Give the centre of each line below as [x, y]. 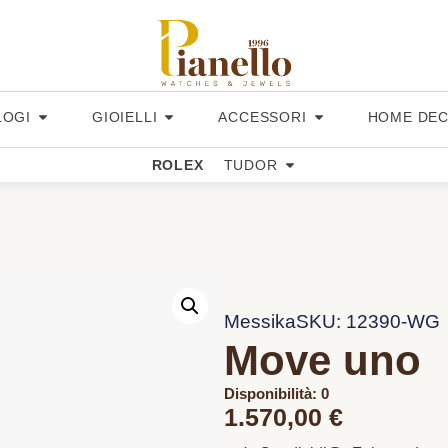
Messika [260, 322]
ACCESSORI [262, 117]
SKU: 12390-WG [368, 322]
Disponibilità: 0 [276, 394]
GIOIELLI [124, 117]
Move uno [322, 361]
